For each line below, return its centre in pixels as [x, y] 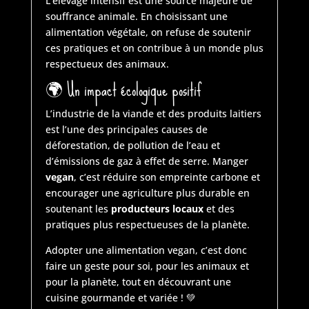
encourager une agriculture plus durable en [147, 193]
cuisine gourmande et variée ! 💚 [120, 298]
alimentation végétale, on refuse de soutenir [148, 32]
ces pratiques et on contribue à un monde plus [154, 48]
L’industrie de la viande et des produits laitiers [153, 114]
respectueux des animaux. [107, 64]
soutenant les [78, 209]
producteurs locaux [157, 209]
